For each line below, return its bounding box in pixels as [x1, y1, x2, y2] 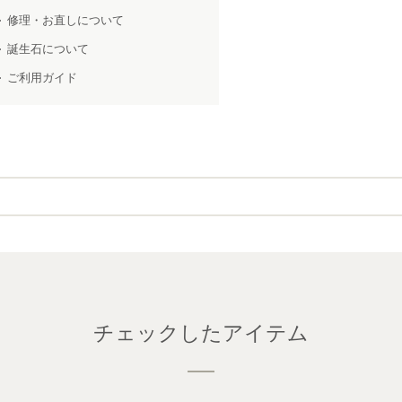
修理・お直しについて [7, 13, 124, 27]
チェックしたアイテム [93, 321, 309, 345]
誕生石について [7, 42, 89, 56]
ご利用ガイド [7, 71, 77, 84]
